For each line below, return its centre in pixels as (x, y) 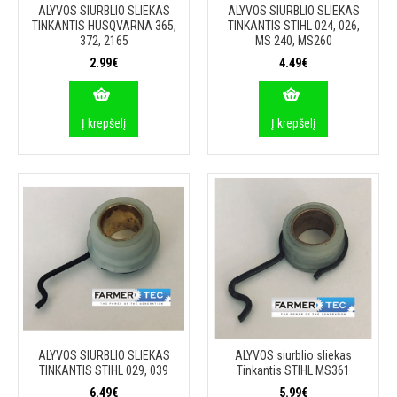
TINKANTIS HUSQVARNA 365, (104, 26)
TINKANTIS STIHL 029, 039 (104, 370)
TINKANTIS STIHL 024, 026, (293, 26)
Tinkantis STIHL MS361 (293, 370)
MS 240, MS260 (293, 41)
